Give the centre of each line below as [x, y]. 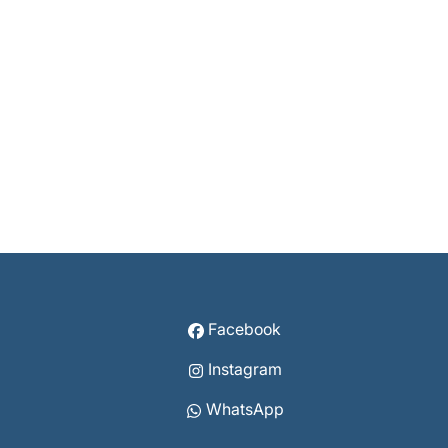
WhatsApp [244, 409]
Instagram [244, 369]
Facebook [245, 329]
